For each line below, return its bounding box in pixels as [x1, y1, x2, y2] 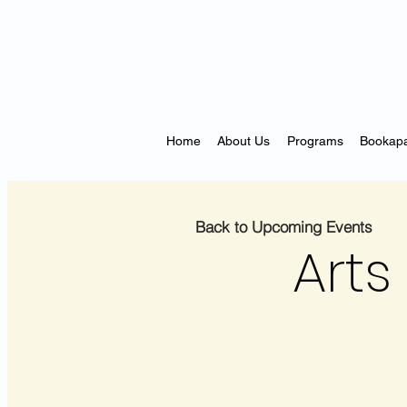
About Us [217, 133, 271, 148]
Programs [286, 133, 343, 148]
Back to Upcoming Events [195, 216, 372, 236]
